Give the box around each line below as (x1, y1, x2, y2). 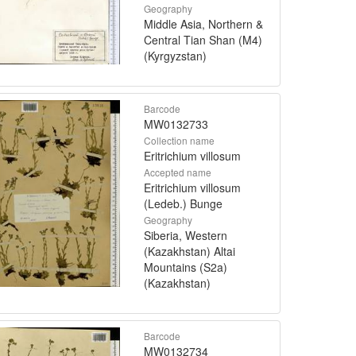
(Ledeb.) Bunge (144, 195, 222, 211)
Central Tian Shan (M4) (144, 31, 262, 48)
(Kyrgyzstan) (144, 47, 207, 64)
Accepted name (144, 164, 211, 179)
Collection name (144, 133, 215, 147)
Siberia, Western (144, 226, 227, 243)
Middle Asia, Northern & (144, 15, 263, 32)
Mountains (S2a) (144, 258, 227, 275)
